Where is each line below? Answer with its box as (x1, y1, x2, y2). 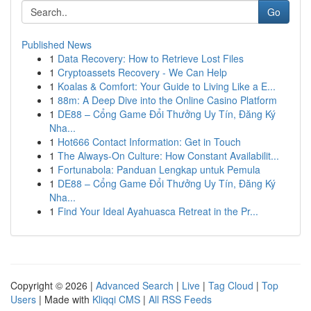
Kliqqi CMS (92, 292, 140, 306)
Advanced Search (96, 278, 174, 292)
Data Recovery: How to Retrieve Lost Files (58, 51, 244, 65)
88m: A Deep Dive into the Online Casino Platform (58, 93, 277, 107)
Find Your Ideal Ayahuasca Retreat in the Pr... (58, 204, 258, 218)
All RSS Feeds (149, 292, 212, 306)
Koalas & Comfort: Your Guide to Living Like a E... (58, 79, 276, 93)
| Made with (36, 292, 92, 306)
